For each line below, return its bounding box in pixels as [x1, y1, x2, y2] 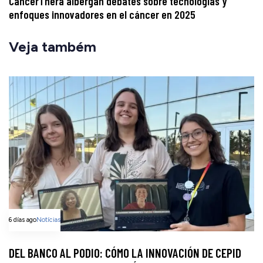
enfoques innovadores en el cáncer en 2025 [9, 7, 195, 21]
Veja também [9, 38, 96, 55]
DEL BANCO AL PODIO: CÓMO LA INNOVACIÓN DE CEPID [9, 245, 241, 261]
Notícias [36, 216, 60, 224]
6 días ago [9, 216, 36, 224]
